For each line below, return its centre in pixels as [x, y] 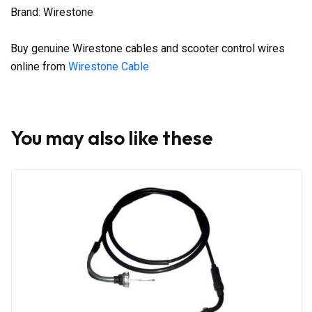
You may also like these [112, 137]
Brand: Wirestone [52, 12]
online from [39, 66]
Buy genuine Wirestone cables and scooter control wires [148, 48]
